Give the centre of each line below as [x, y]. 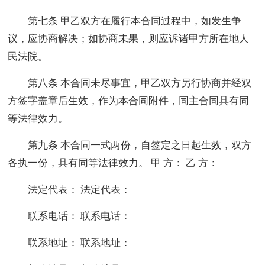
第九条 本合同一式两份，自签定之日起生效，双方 [140, 145]
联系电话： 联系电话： [80, 216]
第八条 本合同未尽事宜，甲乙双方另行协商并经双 [140, 83]
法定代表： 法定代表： [80, 189]
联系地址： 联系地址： [80, 243]
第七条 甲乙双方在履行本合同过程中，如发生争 [135, 21]
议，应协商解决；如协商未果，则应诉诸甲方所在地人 [129, 38]
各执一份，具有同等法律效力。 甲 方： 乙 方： [113, 163]
